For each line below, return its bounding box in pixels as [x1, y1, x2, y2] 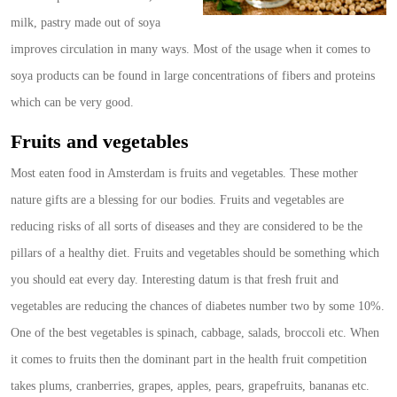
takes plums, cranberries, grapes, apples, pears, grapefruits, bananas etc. [11, 379, 370, 393]
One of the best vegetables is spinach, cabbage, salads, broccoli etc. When [11, 326, 379, 340]
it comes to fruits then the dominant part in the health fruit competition [11, 353, 367, 367]
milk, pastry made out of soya [11, 16, 160, 30]
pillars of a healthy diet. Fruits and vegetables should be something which [11, 246, 379, 261]
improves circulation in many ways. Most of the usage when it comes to [11, 43, 370, 57]
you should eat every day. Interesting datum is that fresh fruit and [11, 273, 339, 287]
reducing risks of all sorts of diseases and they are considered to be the [11, 220, 362, 234]
